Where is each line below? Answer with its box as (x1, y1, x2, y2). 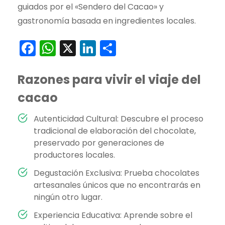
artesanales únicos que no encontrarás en (34, 179, 200, 191)
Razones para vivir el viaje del (18, 71, 201, 88)
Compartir (116, 37, 197, 60)
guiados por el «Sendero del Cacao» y (18, 1, 164, 13)
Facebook (36, 37, 112, 60)
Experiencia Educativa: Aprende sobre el (34, 209, 192, 221)
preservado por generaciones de (34, 137, 164, 149)
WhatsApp (56, 37, 139, 60)
